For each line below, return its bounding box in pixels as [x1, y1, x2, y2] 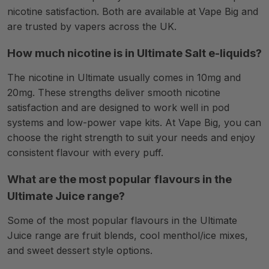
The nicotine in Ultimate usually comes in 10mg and [7, 71, 241, 83]
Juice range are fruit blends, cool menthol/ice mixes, [7, 229, 248, 241]
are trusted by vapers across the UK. [7, 20, 177, 32]
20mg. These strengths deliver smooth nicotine [7, 86, 220, 98]
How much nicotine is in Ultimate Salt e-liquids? [7, 46, 262, 60]
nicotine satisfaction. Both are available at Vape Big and [7, 5, 258, 17]
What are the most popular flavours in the [7, 172, 232, 186]
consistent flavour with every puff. [7, 147, 163, 159]
